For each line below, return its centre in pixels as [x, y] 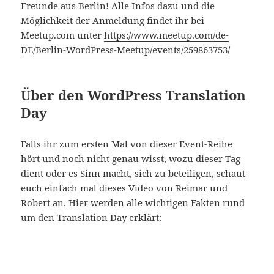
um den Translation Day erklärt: [91, 217]
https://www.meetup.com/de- [167, 35]
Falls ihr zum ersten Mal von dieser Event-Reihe [127, 143]
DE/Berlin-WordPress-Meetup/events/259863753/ [126, 49]
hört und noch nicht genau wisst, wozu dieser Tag [131, 158]
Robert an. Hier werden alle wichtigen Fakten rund [133, 202]
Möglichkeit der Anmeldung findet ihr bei [113, 20]
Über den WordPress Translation [134, 94]
